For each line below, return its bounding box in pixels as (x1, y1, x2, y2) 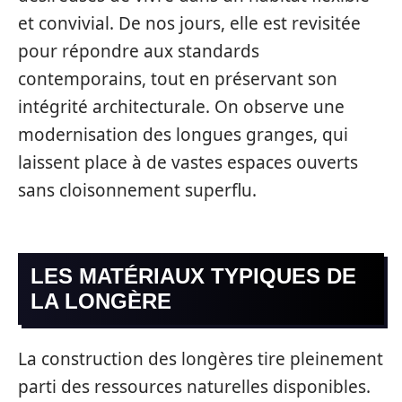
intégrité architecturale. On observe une (18, 94, 345, 118)
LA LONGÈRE (31, 289, 171, 313)
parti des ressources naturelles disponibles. (18, 374, 371, 398)
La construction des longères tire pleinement (18, 346, 383, 371)
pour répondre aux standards (18, 39, 259, 63)
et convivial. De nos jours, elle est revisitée (18, 11, 361, 35)
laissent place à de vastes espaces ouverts (18, 150, 358, 174)
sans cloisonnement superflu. (18, 178, 257, 202)
